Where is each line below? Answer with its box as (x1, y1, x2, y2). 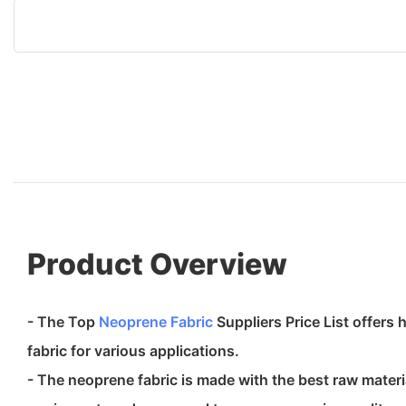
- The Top (27, 312, 99, 331)
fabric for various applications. (27, 341, 239, 360)
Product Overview (27, 246, 287, 282)
